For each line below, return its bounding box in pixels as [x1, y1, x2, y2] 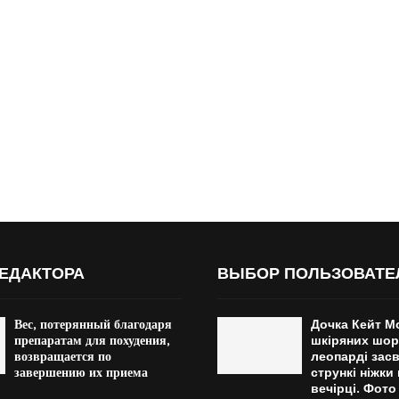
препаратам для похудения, [13, 333, 170, 349]
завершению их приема [13, 365, 148, 381]
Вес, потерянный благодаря [13, 317, 172, 333]
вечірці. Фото [311, 381, 396, 397]
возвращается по [13, 349, 111, 365]
